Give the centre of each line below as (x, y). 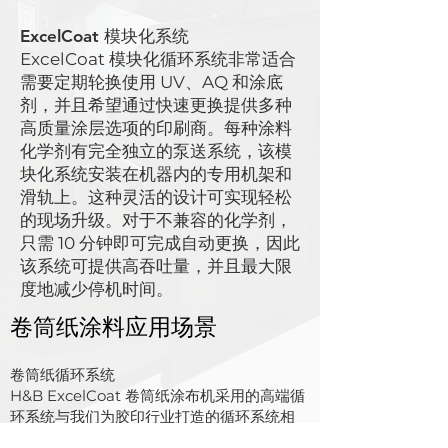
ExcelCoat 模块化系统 (104, 36)
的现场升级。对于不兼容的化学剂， (156, 220)
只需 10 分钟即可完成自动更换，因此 (160, 243)
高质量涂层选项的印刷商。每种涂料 (156, 128)
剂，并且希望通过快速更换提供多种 (156, 105)
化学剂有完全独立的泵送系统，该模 (156, 151)
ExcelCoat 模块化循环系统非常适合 (158, 59)
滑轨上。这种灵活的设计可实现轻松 (156, 197)
